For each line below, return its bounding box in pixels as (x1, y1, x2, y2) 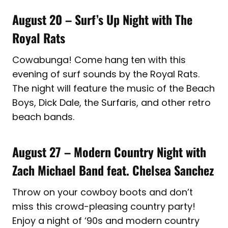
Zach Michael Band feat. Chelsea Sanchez (12, 160, 214, 179)
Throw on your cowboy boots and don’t (12, 185, 193, 198)
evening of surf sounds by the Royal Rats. (12, 67, 199, 80)
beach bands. (12, 110, 74, 123)
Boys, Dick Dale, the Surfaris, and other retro (12, 96, 211, 109)
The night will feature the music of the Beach (12, 81, 215, 95)
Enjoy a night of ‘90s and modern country (12, 214, 199, 227)
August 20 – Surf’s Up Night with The (12, 10, 192, 28)
